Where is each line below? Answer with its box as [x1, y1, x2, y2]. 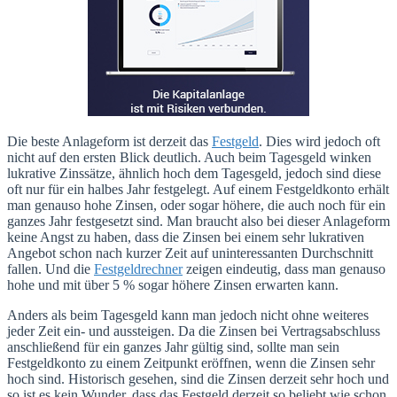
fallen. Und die [7, 261, 94, 276]
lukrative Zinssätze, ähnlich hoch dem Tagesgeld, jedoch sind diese [7, 165, 381, 181]
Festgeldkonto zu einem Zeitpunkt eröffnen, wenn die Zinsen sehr [7, 354, 375, 370]
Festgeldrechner [94, 261, 183, 276]
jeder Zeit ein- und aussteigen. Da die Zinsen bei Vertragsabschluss [7, 323, 380, 339]
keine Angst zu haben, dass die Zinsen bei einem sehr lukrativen [7, 229, 364, 245]
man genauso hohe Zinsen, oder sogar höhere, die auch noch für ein [7, 197, 385, 213]
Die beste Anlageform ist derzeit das [7, 133, 212, 149]
